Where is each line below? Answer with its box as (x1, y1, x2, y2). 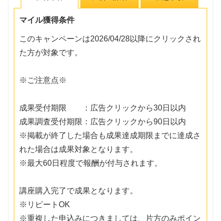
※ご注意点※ (19, 75, 67, 84)
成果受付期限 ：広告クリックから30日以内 (19, 103, 186, 112)
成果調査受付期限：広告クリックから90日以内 (19, 117, 186, 126)
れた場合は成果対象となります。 (19, 145, 138, 153)
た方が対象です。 (19, 48, 83, 57)
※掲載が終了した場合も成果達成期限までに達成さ (19, 131, 201, 140)
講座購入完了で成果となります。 (19, 186, 138, 195)
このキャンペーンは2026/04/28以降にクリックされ (19, 34, 201, 43)
